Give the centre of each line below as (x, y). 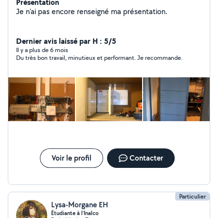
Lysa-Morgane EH (80, 205)
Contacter (146, 158)
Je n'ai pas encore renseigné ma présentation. (145, 11)
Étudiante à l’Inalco (75, 213)
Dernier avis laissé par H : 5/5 (66, 41)
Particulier (192, 196)
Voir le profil (71, 158)
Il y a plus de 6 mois (42, 50)
